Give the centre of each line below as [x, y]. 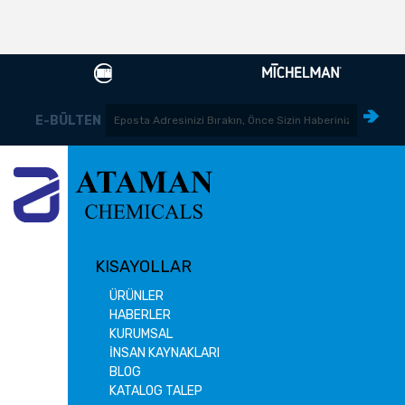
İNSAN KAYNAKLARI [165, 353]
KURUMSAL [141, 334]
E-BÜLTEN [68, 121]
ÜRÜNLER [137, 296]
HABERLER [140, 315]
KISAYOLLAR [143, 266]
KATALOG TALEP [156, 391]
